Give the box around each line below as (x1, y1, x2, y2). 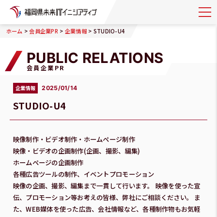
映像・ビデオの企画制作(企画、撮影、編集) (13, 146, 140, 156)
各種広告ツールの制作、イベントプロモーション (13, 169, 155, 179)
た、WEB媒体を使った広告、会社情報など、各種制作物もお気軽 (13, 204, 201, 214)
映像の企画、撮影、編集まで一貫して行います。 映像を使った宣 (13, 181, 201, 191)
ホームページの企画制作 (13, 157, 84, 168)
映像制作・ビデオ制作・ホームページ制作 (13, 134, 135, 144)
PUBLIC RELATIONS (27, 49, 164, 66)
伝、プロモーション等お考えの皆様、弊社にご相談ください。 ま (13, 192, 201, 202)
